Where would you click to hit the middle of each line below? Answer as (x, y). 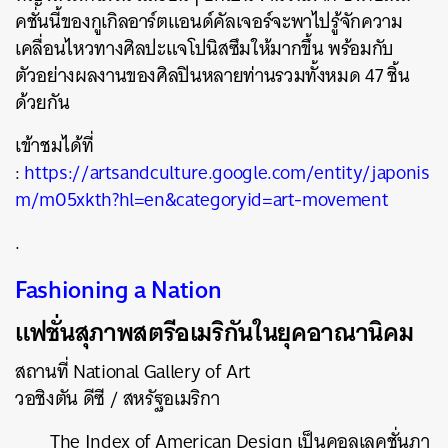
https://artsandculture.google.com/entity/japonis (227, 172)
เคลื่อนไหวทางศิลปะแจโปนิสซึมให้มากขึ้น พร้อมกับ (205, 48)
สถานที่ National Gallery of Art (133, 371)
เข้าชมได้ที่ (54, 145)
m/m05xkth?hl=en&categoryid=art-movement (204, 199)
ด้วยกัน (42, 102)
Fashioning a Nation (118, 289)
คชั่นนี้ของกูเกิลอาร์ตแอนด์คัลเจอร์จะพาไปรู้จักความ (209, 21)
